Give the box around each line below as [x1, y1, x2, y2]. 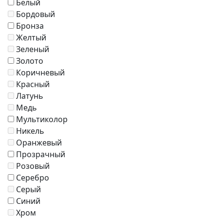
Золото [16, 55, 43, 67]
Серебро [16, 172, 49, 183]
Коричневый [16, 67, 65, 78]
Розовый [16, 161, 50, 172]
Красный [16, 79, 50, 90]
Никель [16, 126, 44, 137]
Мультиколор [16, 114, 68, 125]
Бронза [16, 20, 44, 32]
